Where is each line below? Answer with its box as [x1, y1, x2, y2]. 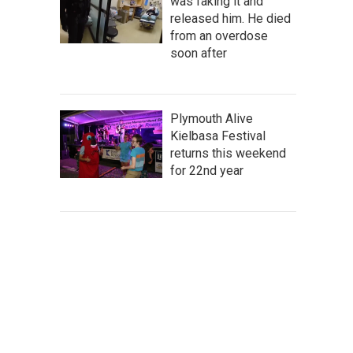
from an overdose [170, 28, 268, 43]
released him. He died [170, 11, 291, 26]
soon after [170, 46, 227, 61]
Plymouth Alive [170, 111, 253, 126]
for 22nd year [170, 163, 243, 178]
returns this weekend [170, 146, 286, 161]
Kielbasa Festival [170, 128, 266, 143]
